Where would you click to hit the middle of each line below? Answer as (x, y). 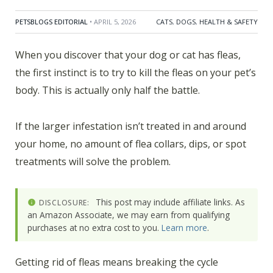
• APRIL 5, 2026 (113, 22)
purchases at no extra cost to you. (94, 228)
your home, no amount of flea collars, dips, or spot (131, 144)
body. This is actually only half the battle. (108, 90)
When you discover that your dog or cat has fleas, (128, 55)
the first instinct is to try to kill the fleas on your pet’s (136, 73)
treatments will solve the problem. (93, 161)
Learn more (184, 228)
